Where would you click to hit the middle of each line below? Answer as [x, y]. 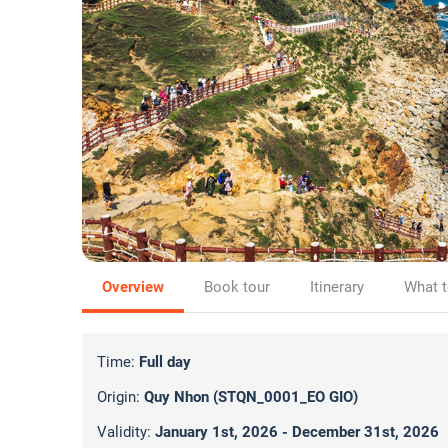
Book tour [237, 287]
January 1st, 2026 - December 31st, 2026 [297, 432]
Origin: [120, 397]
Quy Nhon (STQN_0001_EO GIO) [251, 397]
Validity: [126, 432]
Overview [133, 287]
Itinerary [337, 287]
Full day [165, 362]
